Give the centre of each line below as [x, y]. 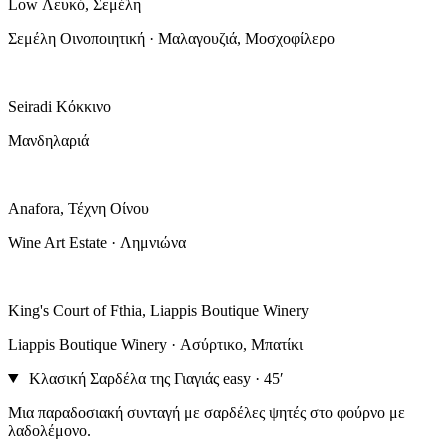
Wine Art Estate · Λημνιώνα [97, 242]
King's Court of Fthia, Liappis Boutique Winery [158, 310]
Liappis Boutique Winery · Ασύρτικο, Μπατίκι [155, 344]
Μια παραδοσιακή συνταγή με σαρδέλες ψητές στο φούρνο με [206, 412]
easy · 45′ [253, 378]
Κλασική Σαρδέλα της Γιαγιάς [123, 378]
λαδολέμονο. [49, 430]
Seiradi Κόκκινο [59, 106]
